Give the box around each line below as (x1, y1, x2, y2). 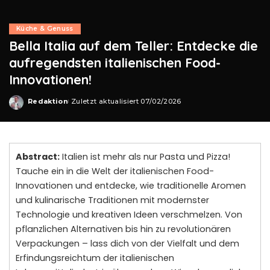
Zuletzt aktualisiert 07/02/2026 (71, 96, 181, 105)
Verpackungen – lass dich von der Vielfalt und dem (16, 237, 239, 250)
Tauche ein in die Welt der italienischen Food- (16, 165, 214, 177)
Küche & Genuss (16, 25, 74, 33)
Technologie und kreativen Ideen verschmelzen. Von (16, 209, 242, 221)
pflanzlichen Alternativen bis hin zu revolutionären (16, 223, 231, 235)
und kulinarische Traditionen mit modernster (16, 194, 209, 206)
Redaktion (28, 96, 69, 105)
